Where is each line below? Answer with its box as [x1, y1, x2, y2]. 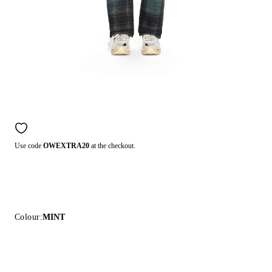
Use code [15, 141, 43, 150]
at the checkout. [89, 141, 135, 150]
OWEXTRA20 [43, 141, 89, 150]
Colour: [15, 212, 42, 222]
